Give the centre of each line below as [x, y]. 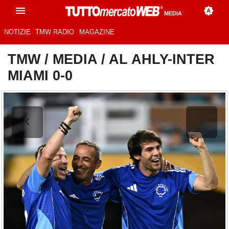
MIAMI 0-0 [40, 76]
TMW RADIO [55, 32]
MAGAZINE [97, 32]
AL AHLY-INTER [162, 59]
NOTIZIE [17, 32]
